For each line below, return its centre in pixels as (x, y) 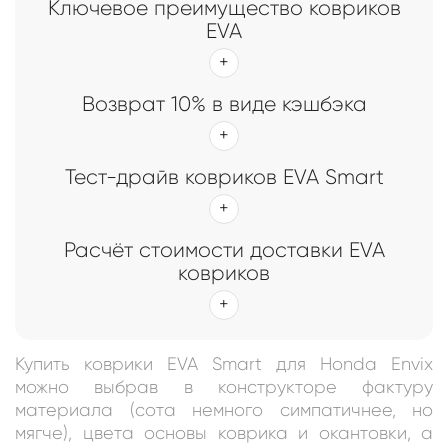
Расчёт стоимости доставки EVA (224, 250)
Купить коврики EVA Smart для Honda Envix (224, 364)
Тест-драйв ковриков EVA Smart (224, 177)
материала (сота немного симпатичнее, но (224, 410)
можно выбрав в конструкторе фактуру (224, 387)
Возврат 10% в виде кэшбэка (224, 104)
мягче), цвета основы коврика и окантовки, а (224, 433)
